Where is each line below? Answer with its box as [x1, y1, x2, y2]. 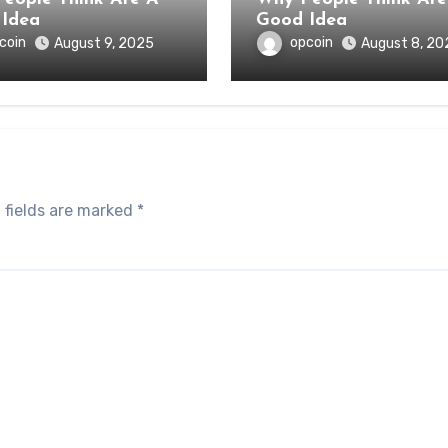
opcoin [289, 34, 333, 52]
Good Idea [255, 11, 347, 30]
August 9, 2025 [53, 35, 154, 52]
